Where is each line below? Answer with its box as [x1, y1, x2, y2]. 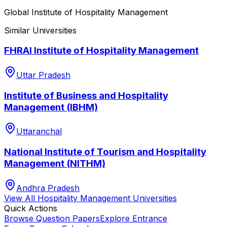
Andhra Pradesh [16, 182, 80, 193]
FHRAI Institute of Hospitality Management [4, 45, 199, 57]
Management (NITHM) [4, 158, 105, 170]
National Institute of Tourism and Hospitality [4, 146, 206, 158]
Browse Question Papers [4, 213, 100, 223]
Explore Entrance [100, 213, 167, 223]
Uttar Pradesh [16, 70, 70, 80]
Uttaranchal [16, 126, 62, 137]
